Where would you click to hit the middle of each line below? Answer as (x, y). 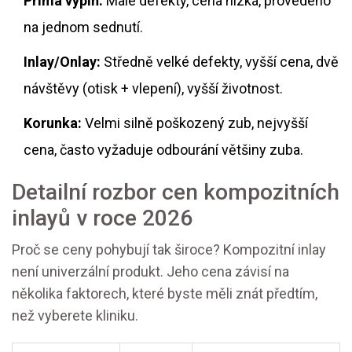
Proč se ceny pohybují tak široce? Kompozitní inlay (169, 249)
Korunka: (53, 123)
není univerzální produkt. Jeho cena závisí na (150, 271)
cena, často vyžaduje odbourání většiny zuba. (163, 150)
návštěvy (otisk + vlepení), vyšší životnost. (153, 88)
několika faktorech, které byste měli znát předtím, (165, 293)
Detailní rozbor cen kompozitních (176, 192)
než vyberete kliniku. (75, 315)
